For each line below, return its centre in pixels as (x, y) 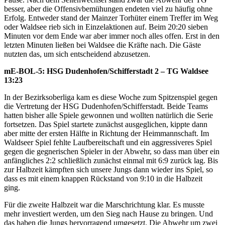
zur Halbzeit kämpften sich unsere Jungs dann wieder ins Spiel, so (108, 170)
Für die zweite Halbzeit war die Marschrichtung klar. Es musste (104, 205)
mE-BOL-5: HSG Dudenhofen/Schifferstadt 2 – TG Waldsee (106, 71)
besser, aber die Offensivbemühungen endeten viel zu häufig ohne (108, 9)
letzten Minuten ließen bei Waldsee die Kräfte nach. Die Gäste (102, 45)
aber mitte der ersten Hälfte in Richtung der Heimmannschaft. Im (106, 134)
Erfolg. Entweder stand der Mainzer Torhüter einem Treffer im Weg (111, 18)
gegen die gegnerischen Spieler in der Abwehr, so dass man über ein (112, 152)
